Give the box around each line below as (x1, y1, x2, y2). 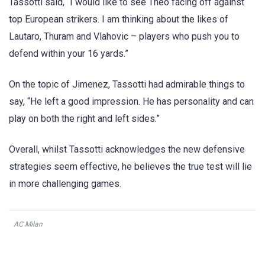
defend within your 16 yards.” (9, 47, 128, 59)
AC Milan (14, 220, 43, 229)
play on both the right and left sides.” (9, 113, 160, 125)
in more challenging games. (9, 178, 121, 190)
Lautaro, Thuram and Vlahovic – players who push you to (9, 30, 240, 42)
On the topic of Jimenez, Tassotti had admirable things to (9, 79, 245, 91)
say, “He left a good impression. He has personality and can (9, 96, 254, 108)
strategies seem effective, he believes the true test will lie (9, 161, 252, 173)
